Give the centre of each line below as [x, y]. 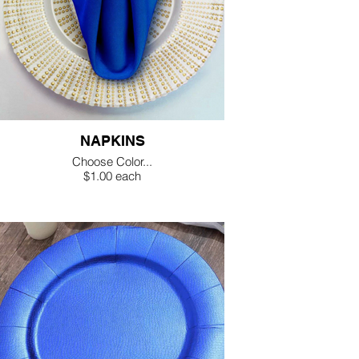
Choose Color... [112, 161]
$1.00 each [112, 176]
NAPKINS [112, 141]
